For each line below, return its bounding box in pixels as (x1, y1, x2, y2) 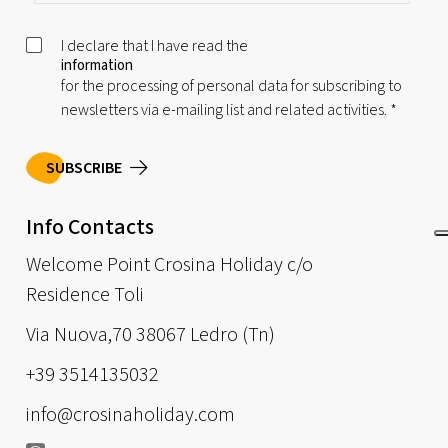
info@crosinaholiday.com (26, 401, 236, 430)
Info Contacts (26, 211, 155, 244)
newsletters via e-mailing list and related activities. (61, 99, 391, 122)
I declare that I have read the (61, 35, 249, 58)
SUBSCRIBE (46, 157, 123, 180)
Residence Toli (26, 281, 145, 310)
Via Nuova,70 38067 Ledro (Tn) (26, 321, 276, 350)
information (61, 55, 134, 77)
